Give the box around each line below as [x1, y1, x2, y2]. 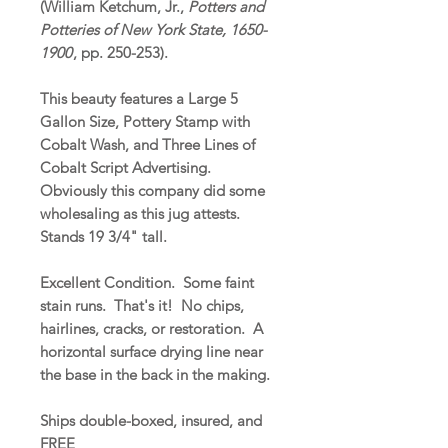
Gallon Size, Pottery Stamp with [40, 111, 250, 131]
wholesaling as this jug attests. [40, 203, 244, 223]
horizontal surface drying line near [40, 341, 263, 361]
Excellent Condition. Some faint [40, 272, 254, 292]
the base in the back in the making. [40, 364, 274, 384]
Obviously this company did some [40, 180, 265, 200]
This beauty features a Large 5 [40, 88, 238, 108]
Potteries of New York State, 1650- [40, 19, 267, 39]
